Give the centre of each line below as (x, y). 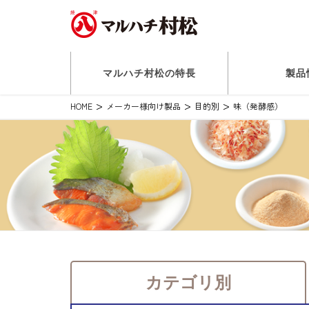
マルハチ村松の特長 (149, 73)
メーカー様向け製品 (143, 106)
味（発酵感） (258, 106)
